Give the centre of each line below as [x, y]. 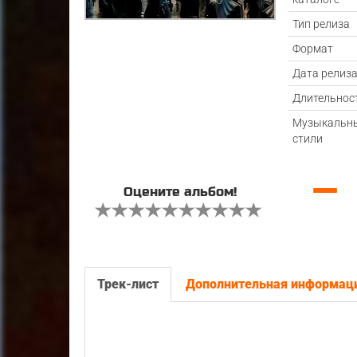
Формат [312, 49]
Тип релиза [321, 24]
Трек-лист [128, 284]
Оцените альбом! [180, 192]
